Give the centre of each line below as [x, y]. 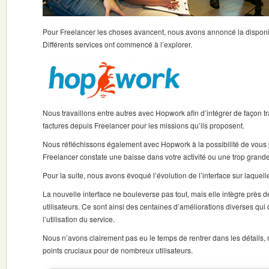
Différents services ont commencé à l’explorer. [117, 44]
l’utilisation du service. [79, 219]
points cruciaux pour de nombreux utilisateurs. [118, 250]
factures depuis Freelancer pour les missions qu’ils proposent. [144, 125]
